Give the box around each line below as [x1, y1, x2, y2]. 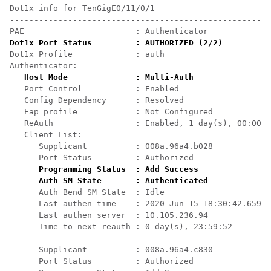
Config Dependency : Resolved [10, 95, 184, 105]
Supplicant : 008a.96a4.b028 [10, 141, 213, 151]
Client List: [10, 129, 82, 139]
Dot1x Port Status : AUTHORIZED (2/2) [10, 38, 223, 47]
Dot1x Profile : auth [10, 49, 165, 59]
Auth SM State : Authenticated [39, 175, 208, 185]
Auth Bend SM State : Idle [10, 187, 165, 197]
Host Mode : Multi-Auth [24, 72, 194, 82]
